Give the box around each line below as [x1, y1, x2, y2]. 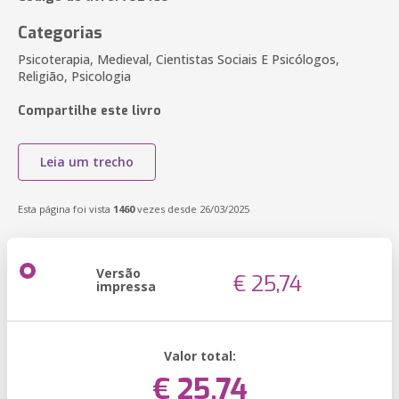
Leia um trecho [40, 153, 134, 170]
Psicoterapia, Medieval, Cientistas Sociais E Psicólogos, [18, 51, 339, 68]
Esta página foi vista [18, 202, 113, 216]
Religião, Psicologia [18, 68, 131, 85]
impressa [96, 278, 156, 295]
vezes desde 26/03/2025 [134, 202, 249, 216]
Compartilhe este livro [18, 102, 161, 119]
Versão [96, 265, 141, 281]
